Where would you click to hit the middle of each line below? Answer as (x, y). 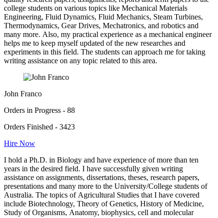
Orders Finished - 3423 (39, 127)
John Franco (23, 94)
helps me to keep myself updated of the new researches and (95, 43)
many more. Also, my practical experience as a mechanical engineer (108, 35)
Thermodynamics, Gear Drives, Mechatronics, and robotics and (101, 26)
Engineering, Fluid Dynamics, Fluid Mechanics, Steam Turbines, (103, 17)
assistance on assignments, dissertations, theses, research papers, (102, 178)
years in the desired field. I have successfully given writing (93, 169)
